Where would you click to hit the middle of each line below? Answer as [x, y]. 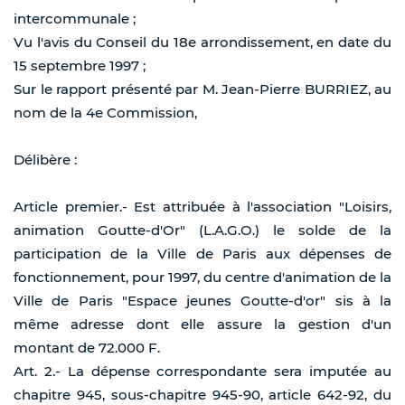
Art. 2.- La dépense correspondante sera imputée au [202, 372]
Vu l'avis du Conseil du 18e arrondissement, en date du [202, 42]
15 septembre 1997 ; [80, 66]
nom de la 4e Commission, [105, 113]
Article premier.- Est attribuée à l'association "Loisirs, [202, 207]
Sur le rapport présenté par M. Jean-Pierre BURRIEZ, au [202, 89]
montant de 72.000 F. [87, 348]
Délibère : [45, 160]
